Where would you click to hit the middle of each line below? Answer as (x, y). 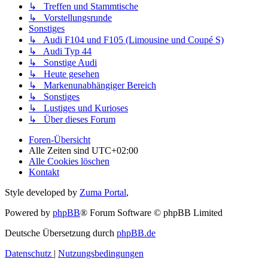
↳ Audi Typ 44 (60, 51)
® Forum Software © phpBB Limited (151, 213)
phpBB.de (136, 233)
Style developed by (42, 193)
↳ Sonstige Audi (63, 63)
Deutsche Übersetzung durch (61, 233)
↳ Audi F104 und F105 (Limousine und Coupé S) (126, 40)
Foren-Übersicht (60, 140)
